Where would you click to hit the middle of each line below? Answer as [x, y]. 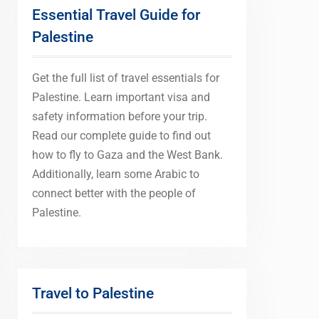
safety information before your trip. [120, 116]
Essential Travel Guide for [116, 15]
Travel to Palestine [93, 293]
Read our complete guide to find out [121, 136]
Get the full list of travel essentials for [126, 78]
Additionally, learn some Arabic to [116, 174]
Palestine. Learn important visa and [121, 97]
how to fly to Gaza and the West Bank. [127, 155]
